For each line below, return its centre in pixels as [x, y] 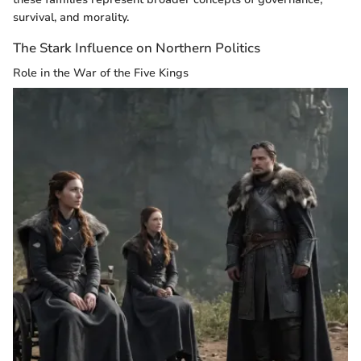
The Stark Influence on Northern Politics [137, 48]
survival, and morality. [71, 17]
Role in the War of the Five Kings [101, 73]
